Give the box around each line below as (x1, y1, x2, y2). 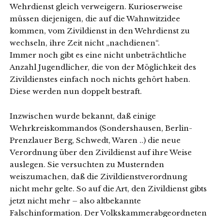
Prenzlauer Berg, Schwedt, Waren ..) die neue (10, 136, 181, 145)
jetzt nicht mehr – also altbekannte (10, 196, 141, 205)
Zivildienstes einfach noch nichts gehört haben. (10, 75, 190, 84)
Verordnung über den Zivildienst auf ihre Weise (10, 148, 192, 157)
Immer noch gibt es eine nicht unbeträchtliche (10, 50, 186, 60)
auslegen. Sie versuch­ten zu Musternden (10, 160, 164, 169)
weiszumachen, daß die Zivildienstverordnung (10, 172, 187, 181)
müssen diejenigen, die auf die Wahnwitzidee (10, 14, 180, 23)
